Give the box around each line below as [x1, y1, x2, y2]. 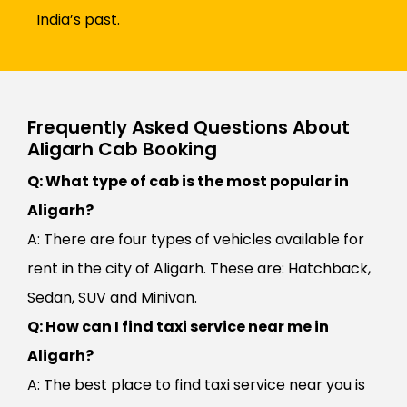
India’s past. [36, 9, 120, 31]
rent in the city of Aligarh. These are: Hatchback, [27, 258, 371, 280]
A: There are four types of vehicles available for [27, 229, 364, 251]
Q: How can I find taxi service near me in [27, 316, 329, 338]
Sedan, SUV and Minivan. [27, 287, 201, 309]
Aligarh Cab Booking [27, 136, 217, 163]
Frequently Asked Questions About [27, 114, 350, 141]
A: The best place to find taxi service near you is [27, 374, 365, 396]
